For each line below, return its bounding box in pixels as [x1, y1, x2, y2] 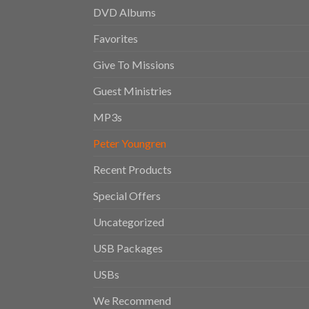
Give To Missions [92, 57, 175, 71]
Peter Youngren [92, 136, 166, 150]
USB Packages [92, 241, 163, 255]
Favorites [92, 31, 138, 45]
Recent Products [92, 162, 172, 176]
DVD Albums [92, 5, 156, 19]
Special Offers [92, 188, 161, 202]
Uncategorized [92, 215, 164, 228]
